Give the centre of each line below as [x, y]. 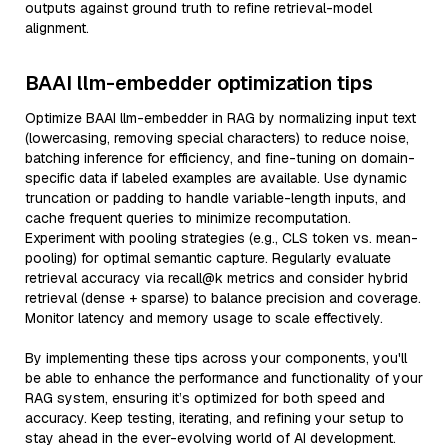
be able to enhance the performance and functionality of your [224, 378]
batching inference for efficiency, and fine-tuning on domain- [220, 158]
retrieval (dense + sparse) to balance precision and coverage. [223, 298]
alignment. [57, 28]
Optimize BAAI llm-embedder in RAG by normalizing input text [220, 118]
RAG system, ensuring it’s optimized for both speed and [205, 398]
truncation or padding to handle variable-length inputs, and [215, 198]
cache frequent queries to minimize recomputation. [188, 218]
